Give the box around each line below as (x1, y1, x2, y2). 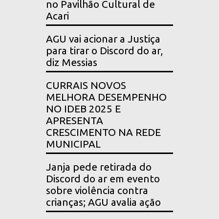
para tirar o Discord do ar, (46, 44, 163, 56)
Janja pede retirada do (46, 161, 152, 173)
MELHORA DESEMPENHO (46, 91, 167, 103)
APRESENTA (46, 114, 103, 126)
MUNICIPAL (46, 138, 101, 150)
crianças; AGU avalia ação (46, 196, 161, 208)
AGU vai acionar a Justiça (46, 33, 160, 44)
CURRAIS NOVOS (46, 79, 126, 91)
